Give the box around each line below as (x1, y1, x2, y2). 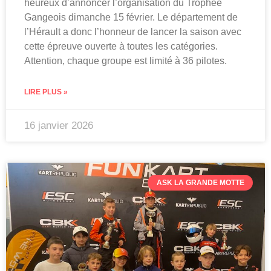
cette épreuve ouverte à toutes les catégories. (24, 41, 218, 51)
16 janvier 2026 (24, 119, 93, 131)
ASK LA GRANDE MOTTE (156, 178, 244, 187)
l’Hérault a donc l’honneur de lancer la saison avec (24, 26, 241, 37)
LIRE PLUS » (24, 87, 68, 96)
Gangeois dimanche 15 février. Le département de (24, 11, 238, 22)
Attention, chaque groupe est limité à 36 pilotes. (24, 55, 227, 66)
